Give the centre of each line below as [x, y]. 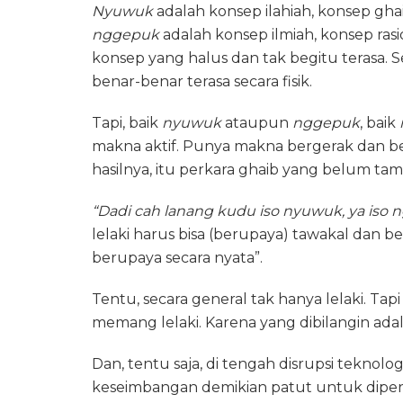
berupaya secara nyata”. [177, 257]
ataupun [257, 122]
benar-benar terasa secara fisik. [202, 81]
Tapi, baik [127, 122]
